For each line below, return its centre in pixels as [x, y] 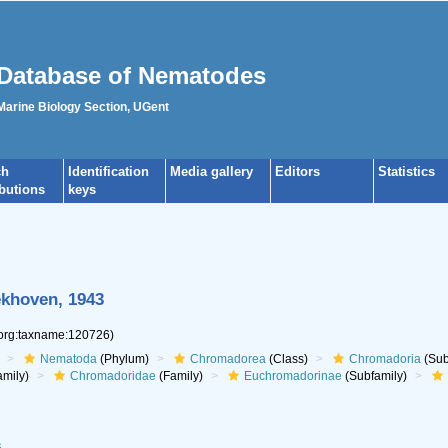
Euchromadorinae [292, 376]
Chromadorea [227, 359]
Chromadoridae [112, 376]
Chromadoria [384, 359]
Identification [108, 171]
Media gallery [211, 171]
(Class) [286, 359]
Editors [297, 171]
